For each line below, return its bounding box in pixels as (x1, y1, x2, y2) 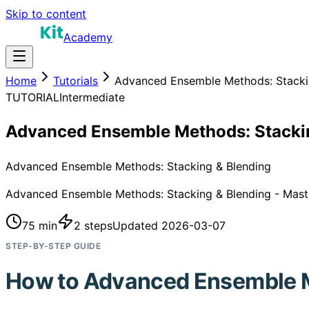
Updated (112, 218, 161, 232)
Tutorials (53, 74, 98, 88)
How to (6, 268, 83, 295)
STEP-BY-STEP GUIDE (6, 240, 101, 251)
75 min (22, 218, 57, 232)
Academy (63, 30, 112, 44)
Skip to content (6, 7, 86, 21)
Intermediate (59, 90, 125, 104)
